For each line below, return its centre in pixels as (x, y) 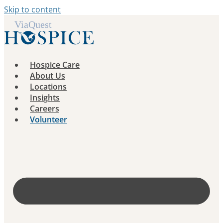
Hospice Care (55, 65)
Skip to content (32, 9)
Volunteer (49, 119)
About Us (48, 76)
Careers (45, 109)
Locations (48, 87)
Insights (45, 98)
